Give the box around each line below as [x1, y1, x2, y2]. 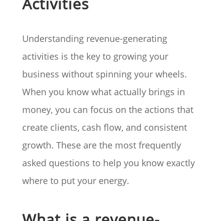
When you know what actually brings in [22, 86, 185, 98]
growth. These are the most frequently [22, 139, 181, 151]
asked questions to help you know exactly [22, 157, 195, 169]
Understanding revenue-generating [22, 33, 167, 45]
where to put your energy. [22, 175, 129, 187]
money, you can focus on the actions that [22, 104, 193, 116]
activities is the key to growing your [22, 50, 168, 63]
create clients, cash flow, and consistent [22, 121, 187, 134]
